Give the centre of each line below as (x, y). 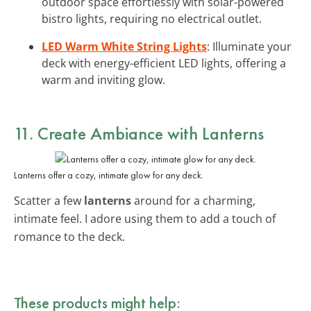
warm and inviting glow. (103, 79)
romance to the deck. (69, 236)
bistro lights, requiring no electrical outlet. (152, 18)
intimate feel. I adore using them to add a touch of (145, 218)
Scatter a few (49, 200)
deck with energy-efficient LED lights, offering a (164, 63)
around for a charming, (193, 200)
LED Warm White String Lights (124, 46)
